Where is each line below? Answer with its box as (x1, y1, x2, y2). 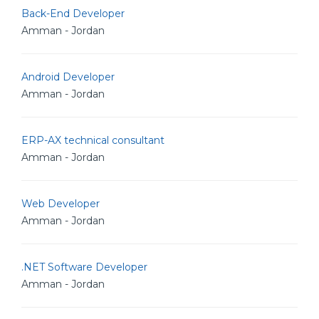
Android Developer (21, 70, 115, 83)
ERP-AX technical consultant (21, 134, 164, 147)
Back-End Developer (21, 7, 125, 20)
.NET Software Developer (21, 261, 147, 273)
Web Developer (21, 197, 100, 210)
